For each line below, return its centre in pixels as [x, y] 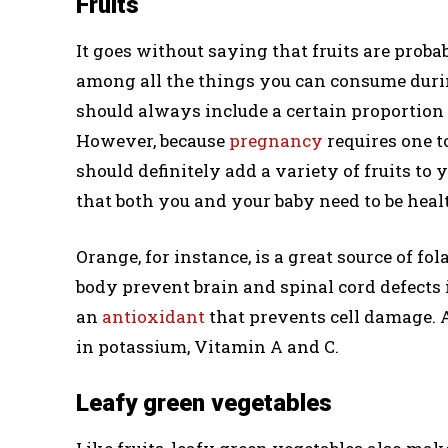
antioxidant [155, 316]
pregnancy [278, 140]
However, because [152, 140]
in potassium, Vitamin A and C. [207, 346]
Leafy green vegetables [204, 402]
